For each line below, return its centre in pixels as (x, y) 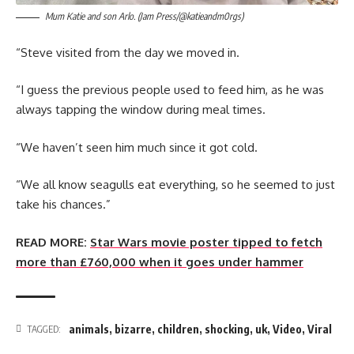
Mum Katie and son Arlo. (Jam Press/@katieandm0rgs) (144, 17)
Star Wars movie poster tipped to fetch (206, 242)
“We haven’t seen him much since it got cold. (137, 147)
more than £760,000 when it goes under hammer (160, 262)
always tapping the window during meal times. (141, 110)
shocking (227, 329)
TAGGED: (44, 329)
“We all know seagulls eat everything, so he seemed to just (175, 185)
